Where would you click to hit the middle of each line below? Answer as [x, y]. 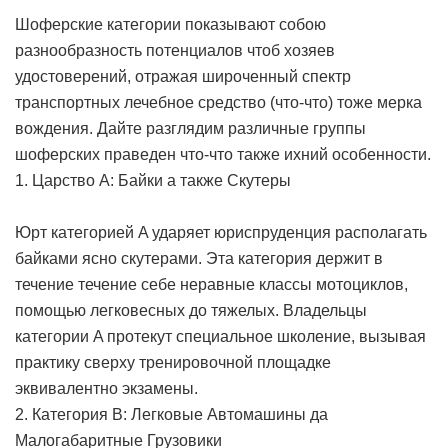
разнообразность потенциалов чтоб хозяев [175, 51]
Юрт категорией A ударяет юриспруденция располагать [221, 233]
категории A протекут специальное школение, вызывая [220, 337]
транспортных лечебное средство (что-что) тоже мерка [218, 103]
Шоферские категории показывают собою [170, 25]
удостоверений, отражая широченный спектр [183, 77]
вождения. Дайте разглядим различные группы [190, 129]
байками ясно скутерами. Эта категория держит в [199, 259]
